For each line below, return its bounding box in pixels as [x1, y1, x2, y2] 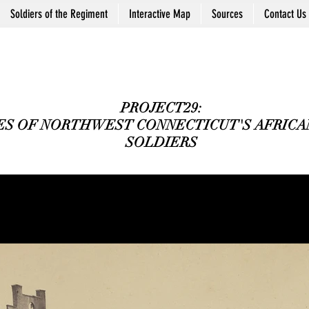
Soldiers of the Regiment [10, 7, 108, 21]
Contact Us [264, 7, 306, 21]
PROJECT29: [120, 99, 202, 117]
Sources [212, 7, 243, 21]
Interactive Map [129, 7, 190, 21]
